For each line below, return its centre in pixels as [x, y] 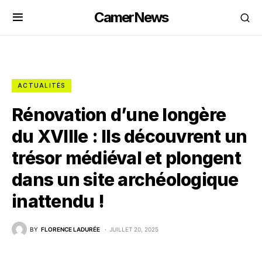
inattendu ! [58, 201]
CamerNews [131, 17]
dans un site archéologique [125, 180]
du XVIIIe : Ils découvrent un [130, 136]
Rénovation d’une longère [119, 115]
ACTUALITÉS [42, 85]
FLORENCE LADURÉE [70, 229]
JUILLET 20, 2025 [134, 229]
